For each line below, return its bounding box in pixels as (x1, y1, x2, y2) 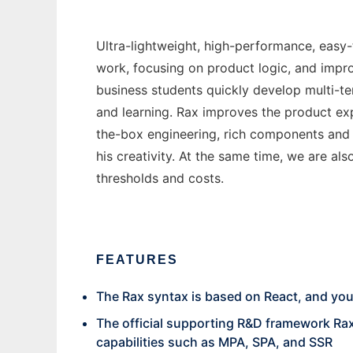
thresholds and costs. (96, 170, 224, 186)
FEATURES (96, 253, 178, 266)
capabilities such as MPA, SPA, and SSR (96, 334, 333, 350)
